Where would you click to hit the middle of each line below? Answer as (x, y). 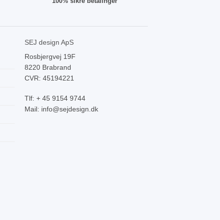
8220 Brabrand (48, 68)
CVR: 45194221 (49, 78)
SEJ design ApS (49, 42)
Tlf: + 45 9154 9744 (55, 98)
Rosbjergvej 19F (50, 57)
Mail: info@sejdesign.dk (61, 109)
